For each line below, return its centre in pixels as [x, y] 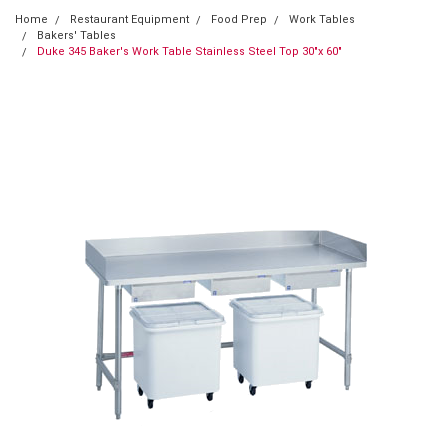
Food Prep [239, 19]
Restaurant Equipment [129, 19]
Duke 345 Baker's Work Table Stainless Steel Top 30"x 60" [189, 51]
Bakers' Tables [76, 35]
